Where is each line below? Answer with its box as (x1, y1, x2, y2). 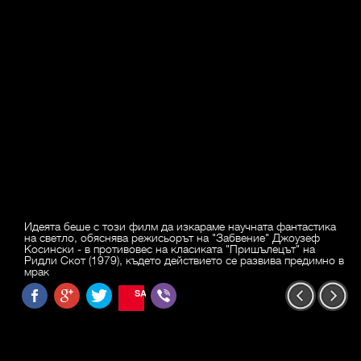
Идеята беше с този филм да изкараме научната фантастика (24, 218, 336, 234)
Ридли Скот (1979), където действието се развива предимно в (24, 252, 344, 268)
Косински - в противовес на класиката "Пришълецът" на (24, 241, 315, 256)
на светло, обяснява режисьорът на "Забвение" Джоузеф (24, 230, 320, 245)
